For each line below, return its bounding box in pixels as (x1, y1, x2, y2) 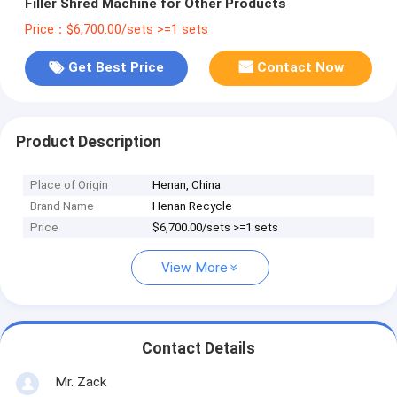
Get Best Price (67, 59, 164, 76)
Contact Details (142, 339, 255, 358)
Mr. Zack (54, 373, 106, 390)
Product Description (15, 132, 161, 151)
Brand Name (30, 199, 95, 214)
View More (161, 260, 228, 276)
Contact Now (257, 59, 345, 76)
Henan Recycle (152, 199, 233, 214)
